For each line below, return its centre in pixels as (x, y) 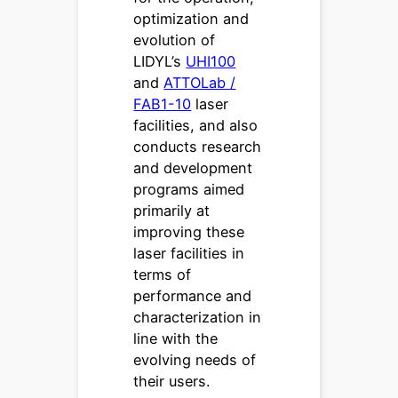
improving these (189, 231)
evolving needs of (195, 359)
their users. (172, 381)
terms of (163, 274)
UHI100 (211, 61)
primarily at (172, 210)
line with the (176, 338)
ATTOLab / (200, 82)
